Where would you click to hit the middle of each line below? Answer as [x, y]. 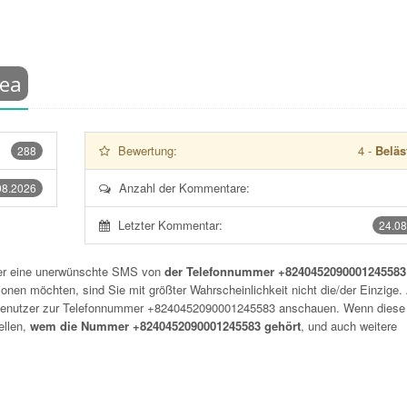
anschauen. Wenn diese [340, 308]
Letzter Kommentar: [170, 225]
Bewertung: [147, 150]
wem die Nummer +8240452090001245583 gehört [165, 326]
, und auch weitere [349, 326]
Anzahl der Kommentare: [184, 188]
